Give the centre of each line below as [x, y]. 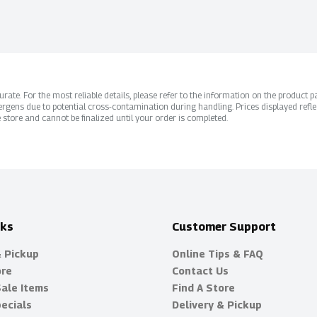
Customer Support [224, 227]
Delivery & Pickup [217, 305]
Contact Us [200, 271]
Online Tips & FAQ [217, 254]
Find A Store [203, 288]
